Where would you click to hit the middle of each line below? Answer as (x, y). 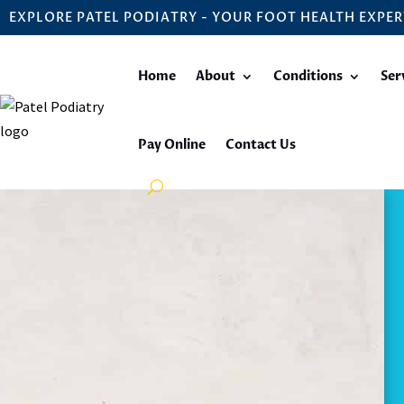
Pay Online (171, 145)
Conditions (308, 76)
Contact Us (260, 145)
